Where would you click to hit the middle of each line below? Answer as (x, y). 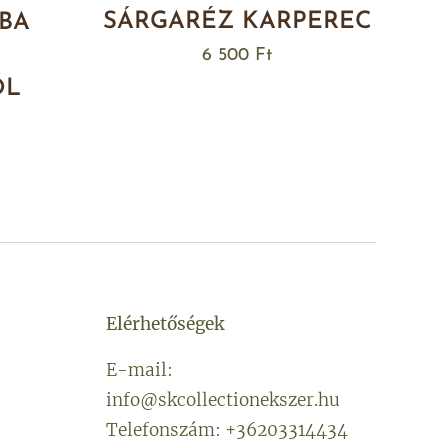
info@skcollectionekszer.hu (223, 400)
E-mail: (139, 370)
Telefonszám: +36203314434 (227, 430)
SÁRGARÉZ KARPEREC (237, 21)
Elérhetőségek (165, 324)
